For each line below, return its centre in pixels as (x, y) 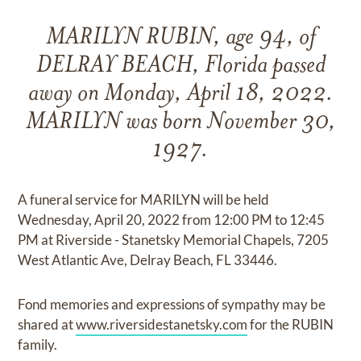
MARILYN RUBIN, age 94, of (180, 38)
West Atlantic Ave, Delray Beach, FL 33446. (148, 260)
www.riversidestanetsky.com (162, 324)
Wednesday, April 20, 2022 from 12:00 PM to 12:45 (172, 220)
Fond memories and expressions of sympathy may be (172, 304)
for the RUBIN (291, 324)
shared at (47, 324)
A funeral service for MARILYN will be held (144, 199)
